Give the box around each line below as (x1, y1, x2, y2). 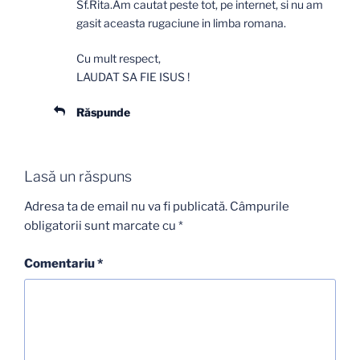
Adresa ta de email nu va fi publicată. (24, 199, 227, 215)
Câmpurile (230, 199, 289, 215)
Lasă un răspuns (24, 167, 132, 185)
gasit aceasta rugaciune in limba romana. (76, 15, 286, 30)
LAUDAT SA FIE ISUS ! (76, 69, 190, 84)
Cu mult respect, (76, 51, 161, 65)
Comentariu (24, 256, 97, 271)
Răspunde (76, 104, 130, 119)
